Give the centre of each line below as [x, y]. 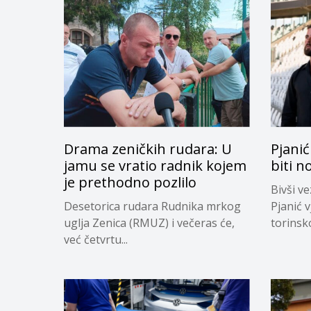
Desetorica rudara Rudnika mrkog [152, 206]
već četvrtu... [96, 239]
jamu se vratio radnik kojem [155, 165]
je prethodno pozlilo [130, 182]
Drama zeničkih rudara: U [148, 149]
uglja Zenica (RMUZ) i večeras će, [149, 222]
